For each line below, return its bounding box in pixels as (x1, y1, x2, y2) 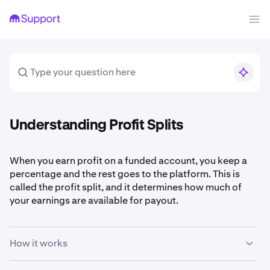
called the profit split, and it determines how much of (10, 181, 242, 193)
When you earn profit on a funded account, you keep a (10, 154, 247, 167)
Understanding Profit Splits (10, 118, 184, 133)
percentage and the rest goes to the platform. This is (10, 168, 240, 180)
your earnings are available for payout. (10, 194, 178, 207)
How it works (10, 237, 67, 250)
